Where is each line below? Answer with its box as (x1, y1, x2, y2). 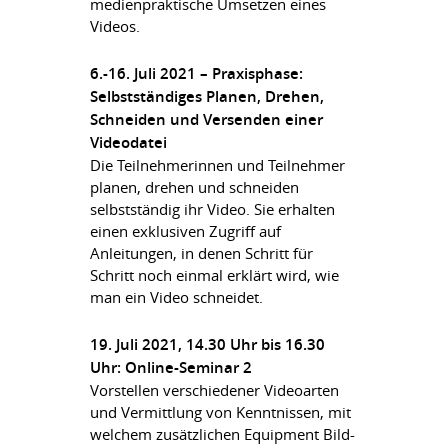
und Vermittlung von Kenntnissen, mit (90, 402, 351, 422)
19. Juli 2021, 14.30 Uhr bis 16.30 (90, 334, 325, 355)
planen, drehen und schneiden (90, 177, 299, 197)
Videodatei (90, 132, 167, 153)
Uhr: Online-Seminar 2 (90, 357, 252, 378)
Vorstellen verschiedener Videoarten (90, 380, 339, 400)
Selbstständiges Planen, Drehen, (90, 86, 324, 107)
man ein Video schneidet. (90, 287, 263, 307)
